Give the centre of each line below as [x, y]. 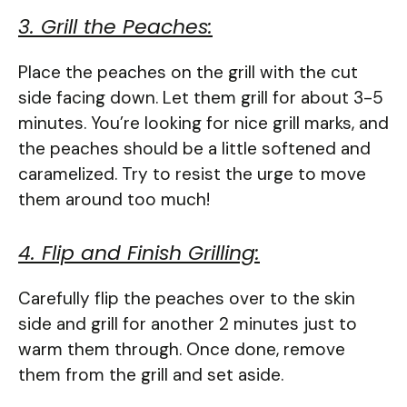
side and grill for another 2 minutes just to [188, 324]
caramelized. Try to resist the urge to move [192, 174]
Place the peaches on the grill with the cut [188, 72]
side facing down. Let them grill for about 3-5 [201, 97]
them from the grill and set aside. [151, 375]
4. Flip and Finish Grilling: [139, 253]
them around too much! [114, 199]
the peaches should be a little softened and [194, 148]
